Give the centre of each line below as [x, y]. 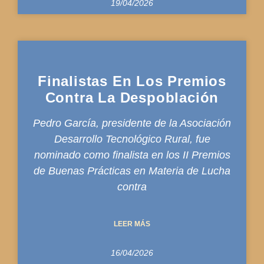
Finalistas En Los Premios [132, 81]
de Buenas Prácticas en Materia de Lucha [132, 171]
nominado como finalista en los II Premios [132, 155]
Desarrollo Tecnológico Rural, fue [132, 139]
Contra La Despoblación [132, 97]
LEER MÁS [132, 224]
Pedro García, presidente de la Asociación [132, 123]
